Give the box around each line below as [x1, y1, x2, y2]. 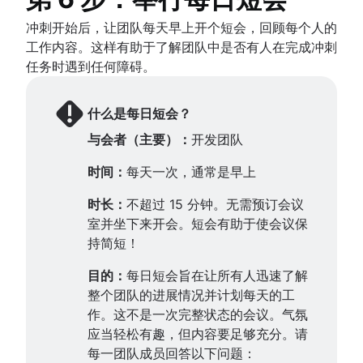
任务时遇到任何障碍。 [26, 58, 156, 75]
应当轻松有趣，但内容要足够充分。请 [88, 325, 308, 342]
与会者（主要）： [88, 130, 191, 147]
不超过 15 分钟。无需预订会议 [126, 195, 304, 212]
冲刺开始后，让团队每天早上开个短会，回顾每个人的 [26, 19, 337, 36]
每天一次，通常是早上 [126, 163, 256, 180]
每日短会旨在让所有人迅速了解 [126, 267, 308, 284]
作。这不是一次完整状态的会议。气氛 [88, 305, 308, 322]
